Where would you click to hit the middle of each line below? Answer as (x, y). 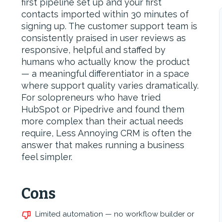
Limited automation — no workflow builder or (115, 214)
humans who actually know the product (106, 62)
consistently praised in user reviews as (104, 38)
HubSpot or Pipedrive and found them (103, 109)
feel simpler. (47, 157)
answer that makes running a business (103, 145)
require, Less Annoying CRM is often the (107, 133)
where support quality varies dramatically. (110, 85)
